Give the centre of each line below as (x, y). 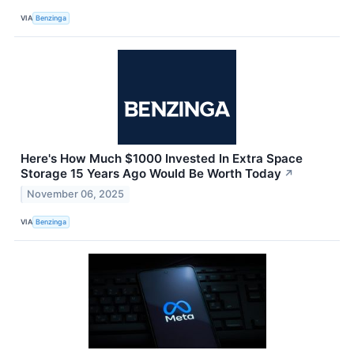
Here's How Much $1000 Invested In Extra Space (162, 159)
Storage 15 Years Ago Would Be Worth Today (151, 174)
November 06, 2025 (76, 194)
